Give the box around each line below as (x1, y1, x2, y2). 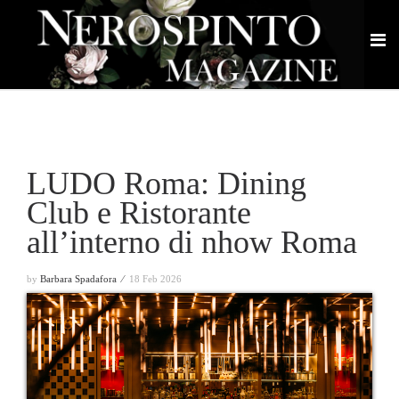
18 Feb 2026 (129, 273, 182, 284)
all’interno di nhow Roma (27, 224, 357, 260)
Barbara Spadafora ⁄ (40, 273, 126, 284)
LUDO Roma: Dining (27, 166, 306, 201)
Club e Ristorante (27, 195, 251, 231)
